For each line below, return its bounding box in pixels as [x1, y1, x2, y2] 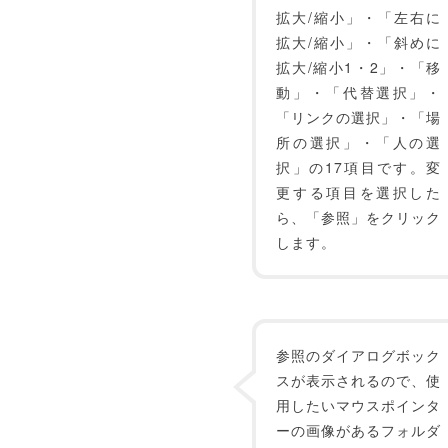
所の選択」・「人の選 [276, 132, 441, 152]
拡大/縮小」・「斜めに [276, 32, 441, 52]
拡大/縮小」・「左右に [276, 7, 441, 27]
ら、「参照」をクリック [276, 207, 441, 227]
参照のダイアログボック [276, 345, 441, 365]
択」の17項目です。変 [276, 157, 441, 177]
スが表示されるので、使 [276, 370, 441, 390]
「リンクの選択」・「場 [276, 107, 441, 127]
